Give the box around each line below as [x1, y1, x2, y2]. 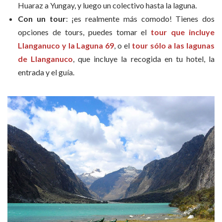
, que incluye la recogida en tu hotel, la [73, 54, 215, 63]
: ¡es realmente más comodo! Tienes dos [65, 13, 215, 23]
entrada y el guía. [18, 67, 74, 77]
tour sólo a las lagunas [131, 40, 215, 50]
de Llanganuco [18, 54, 73, 63]
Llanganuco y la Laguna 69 [18, 40, 114, 50]
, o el [114, 40, 132, 50]
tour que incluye [151, 27, 215, 37]
